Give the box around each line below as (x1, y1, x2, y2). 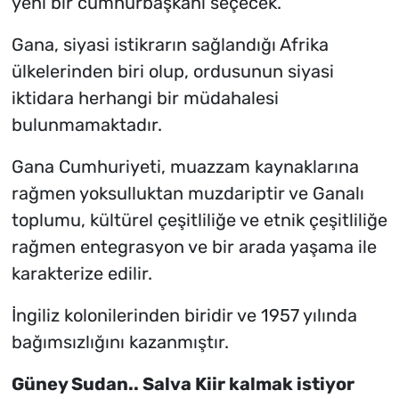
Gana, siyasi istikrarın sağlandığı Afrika (11, 34, 329, 56)
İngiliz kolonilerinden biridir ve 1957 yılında (11, 305, 357, 327)
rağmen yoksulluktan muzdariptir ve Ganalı (11, 183, 364, 205)
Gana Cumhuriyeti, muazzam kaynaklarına (11, 156, 359, 178)
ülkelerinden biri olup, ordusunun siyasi (11, 61, 334, 83)
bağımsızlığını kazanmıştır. (11, 331, 229, 354)
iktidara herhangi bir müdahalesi (11, 87, 279, 110)
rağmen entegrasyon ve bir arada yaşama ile (11, 236, 377, 258)
